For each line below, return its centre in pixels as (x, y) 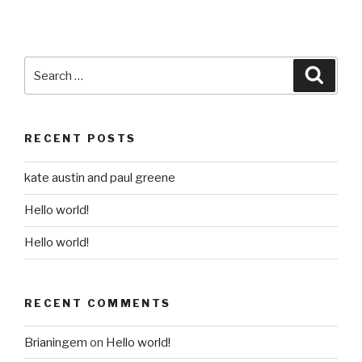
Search (46, 66)
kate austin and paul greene (100, 178)
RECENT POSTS (80, 139)
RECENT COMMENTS (98, 303)
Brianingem (56, 342)
